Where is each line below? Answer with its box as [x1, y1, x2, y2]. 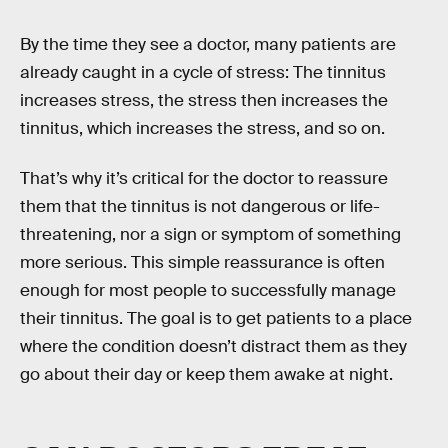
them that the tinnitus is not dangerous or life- [20, 195, 380, 217]
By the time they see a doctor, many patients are [20, 33, 396, 55]
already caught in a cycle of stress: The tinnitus [20, 61, 386, 83]
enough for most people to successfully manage [20, 279, 396, 301]
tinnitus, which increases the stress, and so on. [20, 117, 385, 139]
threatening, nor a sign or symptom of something [20, 223, 401, 245]
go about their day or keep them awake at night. [20, 363, 393, 385]
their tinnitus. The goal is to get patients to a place [20, 307, 412, 329]
